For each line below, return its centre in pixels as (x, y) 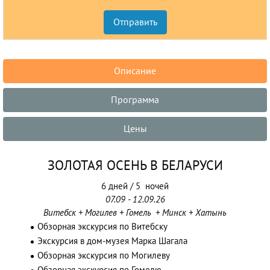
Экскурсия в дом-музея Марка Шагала (112, 241)
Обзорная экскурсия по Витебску (102, 227)
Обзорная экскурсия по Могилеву (104, 256)
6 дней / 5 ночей (135, 186)
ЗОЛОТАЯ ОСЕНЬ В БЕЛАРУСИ (135, 166)
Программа (135, 100)
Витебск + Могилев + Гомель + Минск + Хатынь (135, 213)
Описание (135, 71)
